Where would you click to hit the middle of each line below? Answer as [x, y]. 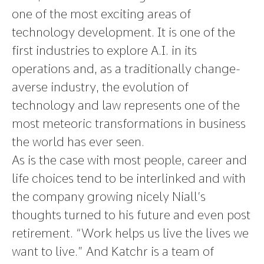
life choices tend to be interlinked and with [129, 178]
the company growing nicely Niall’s [109, 197]
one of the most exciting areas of [101, 14]
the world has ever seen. [78, 142]
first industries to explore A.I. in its [104, 50]
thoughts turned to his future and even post [131, 215]
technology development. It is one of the [123, 32]
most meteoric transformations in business [129, 123]
